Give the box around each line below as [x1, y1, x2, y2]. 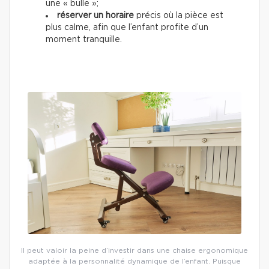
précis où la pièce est [134, 11, 223, 20]
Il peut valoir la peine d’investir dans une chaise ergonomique [21, 247, 248, 255]
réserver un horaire [57, 11, 134, 20]
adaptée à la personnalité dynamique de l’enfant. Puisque [28, 258, 241, 265]
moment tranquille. [46, 35, 122, 44]
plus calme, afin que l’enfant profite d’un [46, 23, 208, 32]
